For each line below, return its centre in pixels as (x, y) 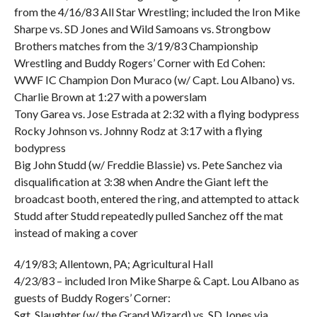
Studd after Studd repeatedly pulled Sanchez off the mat (148, 215)
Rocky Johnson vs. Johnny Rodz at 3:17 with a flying (138, 131)
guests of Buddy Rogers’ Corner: (92, 298)
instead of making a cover (76, 232)
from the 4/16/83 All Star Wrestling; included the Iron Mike (157, 12)
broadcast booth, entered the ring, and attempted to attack (156, 198)
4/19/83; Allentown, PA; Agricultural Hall (113, 264)
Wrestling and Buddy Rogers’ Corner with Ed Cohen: (139, 63)
